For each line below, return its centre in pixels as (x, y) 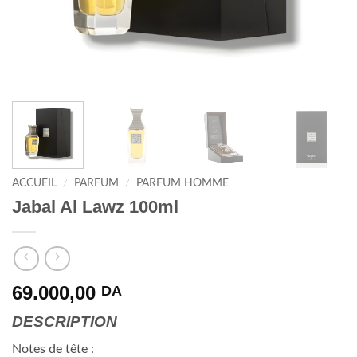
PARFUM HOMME (183, 183)
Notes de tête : (53, 349)
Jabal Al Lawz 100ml (95, 206)
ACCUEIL (34, 183)
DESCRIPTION (65, 322)
